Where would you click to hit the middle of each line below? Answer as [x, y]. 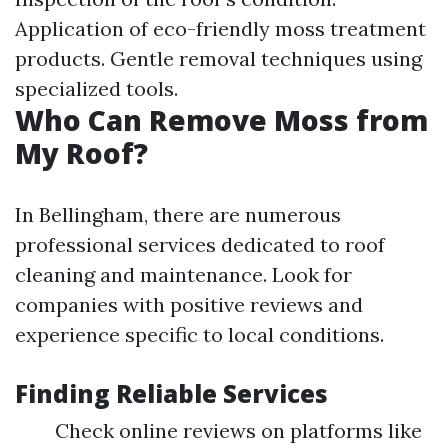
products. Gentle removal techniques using [218, 58]
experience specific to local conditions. [199, 334]
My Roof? [81, 153]
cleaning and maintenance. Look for [183, 274]
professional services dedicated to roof [200, 244]
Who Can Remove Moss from [221, 120]
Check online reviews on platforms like [238, 430]
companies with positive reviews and [189, 304]
